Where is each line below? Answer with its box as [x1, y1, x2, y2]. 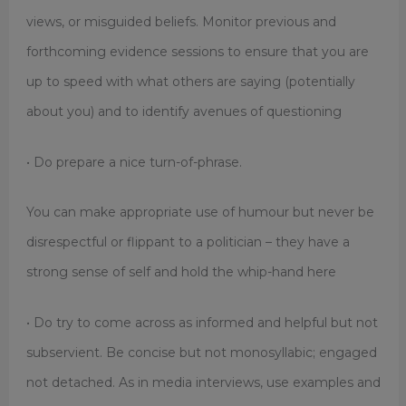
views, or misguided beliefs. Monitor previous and [25, 14, 336, 31]
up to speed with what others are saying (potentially [25, 73, 355, 91]
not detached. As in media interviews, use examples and [25, 373, 381, 391]
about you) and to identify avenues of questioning [25, 103, 342, 121]
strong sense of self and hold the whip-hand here [25, 264, 336, 281]
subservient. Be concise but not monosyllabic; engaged [25, 343, 377, 361]
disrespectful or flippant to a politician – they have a [25, 234, 350, 251]
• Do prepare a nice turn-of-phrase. [25, 153, 242, 170]
